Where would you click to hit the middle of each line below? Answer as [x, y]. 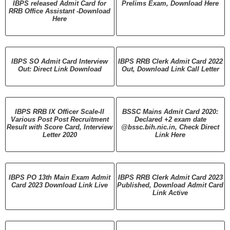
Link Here [170, 135]
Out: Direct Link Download [60, 69]
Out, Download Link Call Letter [170, 69]
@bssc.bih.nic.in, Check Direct [170, 127]
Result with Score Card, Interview [60, 127]
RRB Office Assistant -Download [60, 11]
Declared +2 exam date [170, 119]
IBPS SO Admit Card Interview [60, 61]
